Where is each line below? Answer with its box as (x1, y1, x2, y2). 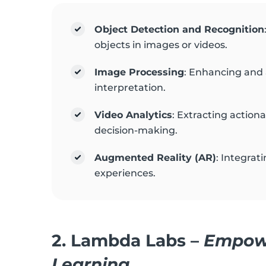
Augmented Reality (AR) (94, 152, 216, 163)
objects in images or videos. (94, 39, 227, 50)
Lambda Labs (71, 230, 186, 251)
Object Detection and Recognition (94, 24, 264, 35)
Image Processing (94, 66, 184, 78)
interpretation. (94, 82, 166, 93)
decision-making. (94, 125, 178, 136)
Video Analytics (94, 109, 172, 121)
